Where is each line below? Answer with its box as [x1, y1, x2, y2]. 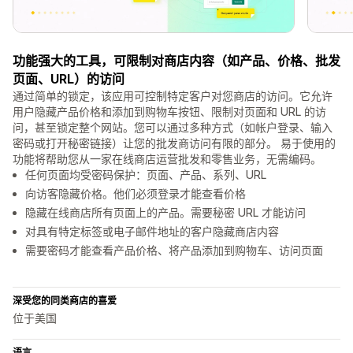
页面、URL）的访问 [13, 71, 124, 87]
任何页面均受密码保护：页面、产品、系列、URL [25, 168, 266, 182]
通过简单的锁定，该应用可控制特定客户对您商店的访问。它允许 [13, 89, 333, 103]
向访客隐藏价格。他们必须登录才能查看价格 [25, 187, 246, 201]
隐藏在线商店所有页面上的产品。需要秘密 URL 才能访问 [25, 206, 306, 220]
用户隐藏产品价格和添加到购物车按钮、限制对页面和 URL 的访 [13, 105, 326, 119]
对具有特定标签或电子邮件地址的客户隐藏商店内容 [25, 225, 279, 239]
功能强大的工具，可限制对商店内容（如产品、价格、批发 [13, 53, 340, 69]
